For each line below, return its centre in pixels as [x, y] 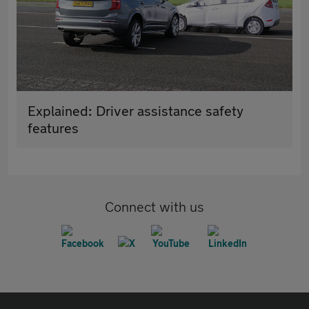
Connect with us [154, 207]
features [53, 128]
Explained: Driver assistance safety [136, 111]
